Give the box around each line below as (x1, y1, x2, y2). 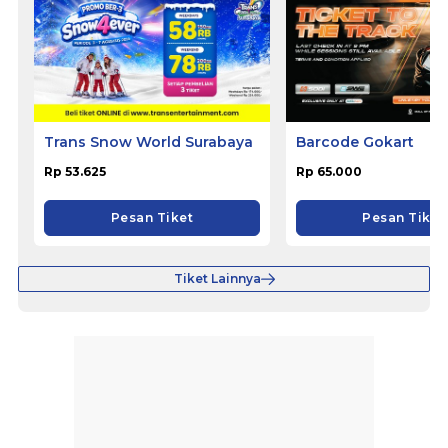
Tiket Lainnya (173, 270, 261, 286)
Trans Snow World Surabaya (44, 132, 253, 151)
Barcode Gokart (295, 132, 414, 151)
